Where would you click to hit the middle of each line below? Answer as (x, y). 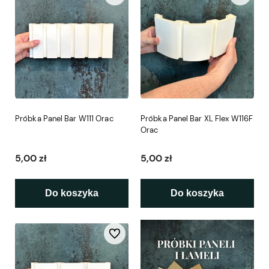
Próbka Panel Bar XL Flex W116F (197, 119)
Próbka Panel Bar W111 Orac (64, 119)
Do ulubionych (133, 233)
